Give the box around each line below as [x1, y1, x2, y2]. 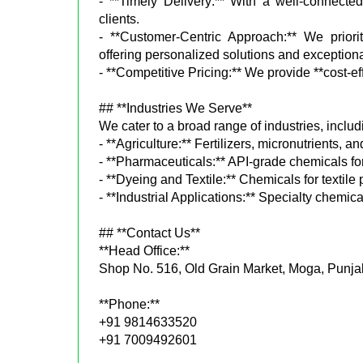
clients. [99, 11, 140, 26]
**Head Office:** [99, 243, 190, 258]
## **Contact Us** [99, 225, 201, 240]
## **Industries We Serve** [99, 100, 253, 115]
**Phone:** [99, 297, 160, 311]
